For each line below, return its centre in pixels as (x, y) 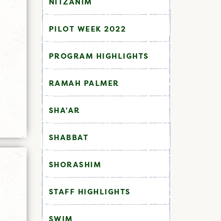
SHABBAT (68, 137)
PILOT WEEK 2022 (87, 29)
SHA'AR (64, 110)
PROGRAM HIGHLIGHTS (99, 56)
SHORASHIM (75, 164)
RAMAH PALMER (84, 83)
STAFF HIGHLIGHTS (90, 191)
